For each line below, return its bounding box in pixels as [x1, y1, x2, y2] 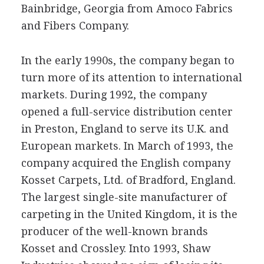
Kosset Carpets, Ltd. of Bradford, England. [21, 174, 236, 186]
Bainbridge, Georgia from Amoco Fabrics [21, 2, 233, 15]
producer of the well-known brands [21, 225, 208, 237]
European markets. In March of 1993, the [21, 140, 233, 152]
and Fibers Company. [21, 19, 129, 32]
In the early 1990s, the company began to [21, 54, 235, 67]
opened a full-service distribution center [21, 105, 233, 118]
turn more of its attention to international [21, 71, 242, 84]
